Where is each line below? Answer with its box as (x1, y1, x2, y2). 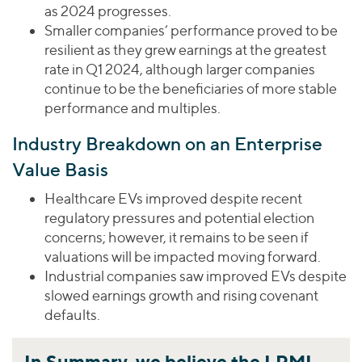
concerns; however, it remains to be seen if (44, 228, 309, 246)
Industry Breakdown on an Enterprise (12, 131, 322, 155)
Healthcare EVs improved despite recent (44, 189, 302, 207)
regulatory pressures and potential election (44, 208, 314, 226)
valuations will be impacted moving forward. (44, 247, 321, 265)
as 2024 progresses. (44, 2, 171, 19)
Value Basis (12, 157, 108, 181)
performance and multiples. (44, 99, 221, 116)
